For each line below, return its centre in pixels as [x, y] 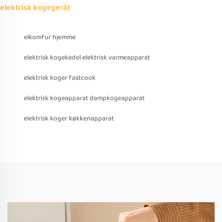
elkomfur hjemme [50, 37]
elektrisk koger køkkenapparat [69, 119]
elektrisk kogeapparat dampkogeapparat [84, 98]
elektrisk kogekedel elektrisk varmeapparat [87, 58]
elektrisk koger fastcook [60, 78]
